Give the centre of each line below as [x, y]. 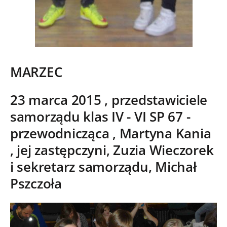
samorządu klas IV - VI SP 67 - [100, 117]
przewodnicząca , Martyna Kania [111, 133]
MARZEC [36, 72]
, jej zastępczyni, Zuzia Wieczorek [112, 150]
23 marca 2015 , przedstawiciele [109, 100]
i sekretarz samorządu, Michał [103, 167]
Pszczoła [36, 183]
